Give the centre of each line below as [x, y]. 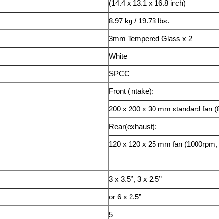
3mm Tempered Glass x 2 [151, 39]
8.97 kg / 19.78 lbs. [139, 21]
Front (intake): [131, 91]
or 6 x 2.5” [125, 197]
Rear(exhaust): [133, 127]
